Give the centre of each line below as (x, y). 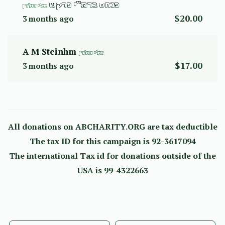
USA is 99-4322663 (113, 170)
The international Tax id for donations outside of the (113, 156)
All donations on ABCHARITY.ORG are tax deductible (113, 127)
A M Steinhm (51, 51)
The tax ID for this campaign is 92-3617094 (113, 141)
